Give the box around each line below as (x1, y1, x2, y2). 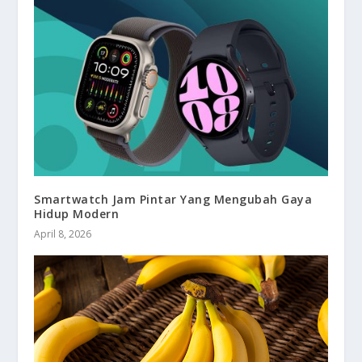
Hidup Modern (34, 206, 120, 222)
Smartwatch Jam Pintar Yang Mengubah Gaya (34, 192, 313, 208)
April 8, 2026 (34, 227, 92, 242)
